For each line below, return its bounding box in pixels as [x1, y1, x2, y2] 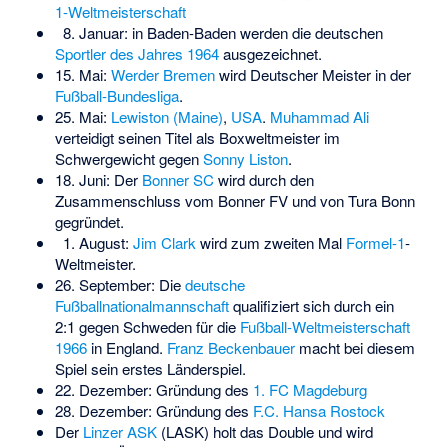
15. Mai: [54, 63, 111, 85]
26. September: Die [54, 273, 185, 295]
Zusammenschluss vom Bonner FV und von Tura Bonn [54, 189, 415, 211]
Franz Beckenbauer [166, 336, 295, 358]
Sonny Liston [202, 147, 288, 169]
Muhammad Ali [269, 105, 369, 127]
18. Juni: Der [54, 168, 142, 190]
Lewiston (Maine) [110, 105, 223, 127]
